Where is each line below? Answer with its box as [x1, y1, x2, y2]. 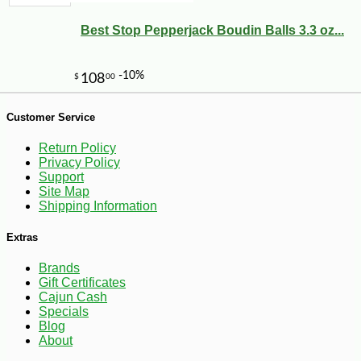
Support [39, 169, 84, 184]
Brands [39, 261, 80, 276]
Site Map [39, 184, 89, 198]
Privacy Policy [39, 155, 120, 169]
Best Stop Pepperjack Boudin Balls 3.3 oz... [81, 23, 344, 37]
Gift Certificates [39, 276, 126, 290]
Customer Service [6, 110, 95, 123]
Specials [39, 305, 89, 319]
